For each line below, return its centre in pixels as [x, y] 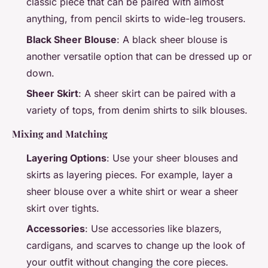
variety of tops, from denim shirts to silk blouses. [137, 110]
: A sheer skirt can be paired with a [157, 94]
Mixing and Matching [60, 134]
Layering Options [66, 158]
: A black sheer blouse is [172, 39]
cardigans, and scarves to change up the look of [136, 246]
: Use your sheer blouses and [172, 158]
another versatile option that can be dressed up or [139, 56]
